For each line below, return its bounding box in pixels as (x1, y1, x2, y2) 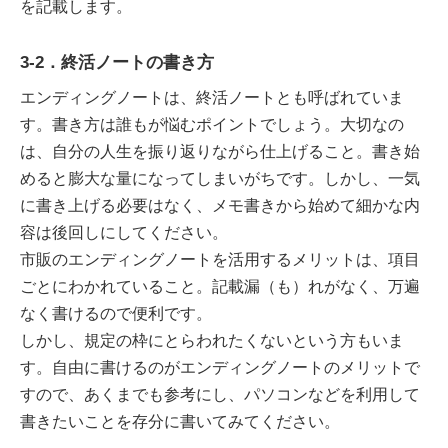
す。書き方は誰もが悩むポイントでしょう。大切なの (20, 115, 404, 133)
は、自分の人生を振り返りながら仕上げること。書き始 (20, 142, 420, 160)
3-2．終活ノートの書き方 (20, 53, 214, 72)
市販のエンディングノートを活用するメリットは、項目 (20, 250, 420, 268)
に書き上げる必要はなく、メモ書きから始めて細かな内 (20, 196, 420, 214)
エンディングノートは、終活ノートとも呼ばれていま (20, 88, 404, 106)
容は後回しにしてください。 (20, 223, 228, 241)
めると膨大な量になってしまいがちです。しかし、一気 (20, 169, 420, 187)
